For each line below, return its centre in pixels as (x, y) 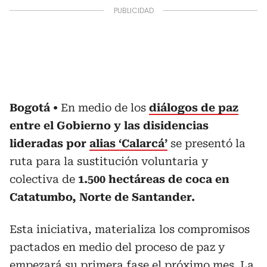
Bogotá (30, 108)
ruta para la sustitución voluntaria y (109, 161)
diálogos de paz (194, 108)
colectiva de (44, 179)
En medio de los (105, 108)
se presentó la (207, 143)
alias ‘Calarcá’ (128, 143)
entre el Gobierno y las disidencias (109, 125)
